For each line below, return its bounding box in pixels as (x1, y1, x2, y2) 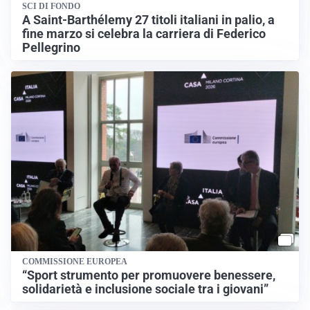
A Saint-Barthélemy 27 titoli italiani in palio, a (22, 12, 275, 27)
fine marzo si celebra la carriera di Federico (22, 26, 266, 41)
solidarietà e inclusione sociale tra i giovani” (22, 282, 268, 297)
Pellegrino (22, 40, 80, 55)
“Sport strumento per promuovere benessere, (22, 268, 275, 283)
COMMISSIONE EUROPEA (22, 256, 127, 266)
